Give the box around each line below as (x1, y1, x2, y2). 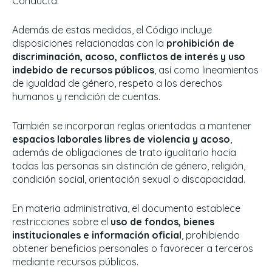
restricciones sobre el (12, 216, 110, 228)
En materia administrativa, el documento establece (12, 202, 240, 215)
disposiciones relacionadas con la (12, 37, 166, 50)
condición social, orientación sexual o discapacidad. (12, 173, 245, 186)
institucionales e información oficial (12, 229, 182, 242)
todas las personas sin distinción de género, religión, (12, 160, 245, 172)
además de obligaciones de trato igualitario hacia (12, 146, 236, 159)
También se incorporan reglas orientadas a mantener (12, 120, 251, 132)
